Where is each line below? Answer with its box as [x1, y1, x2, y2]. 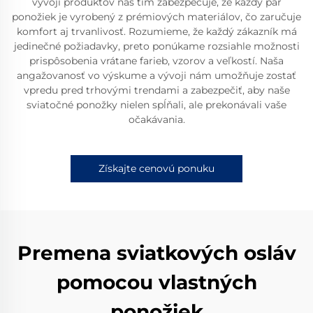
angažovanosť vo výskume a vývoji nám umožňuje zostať [17, 69, 296, 82]
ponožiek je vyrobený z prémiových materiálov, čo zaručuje [12, 10, 301, 23]
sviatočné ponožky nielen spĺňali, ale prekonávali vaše [27, 99, 286, 111]
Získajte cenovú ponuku [99, 162, 214, 175]
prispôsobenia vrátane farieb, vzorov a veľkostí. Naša [29, 54, 284, 67]
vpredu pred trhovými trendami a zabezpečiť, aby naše [23, 84, 290, 96]
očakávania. [128, 113, 185, 126]
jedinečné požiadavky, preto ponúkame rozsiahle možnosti [13, 40, 300, 52]
